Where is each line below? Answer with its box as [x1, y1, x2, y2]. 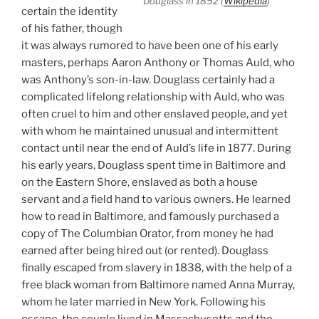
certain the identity [21, 4, 117, 18]
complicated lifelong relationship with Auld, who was [21, 90, 285, 103]
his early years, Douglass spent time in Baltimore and [21, 158, 286, 172]
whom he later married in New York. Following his [21, 295, 266, 308]
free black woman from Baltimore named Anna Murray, [21, 278, 295, 291]
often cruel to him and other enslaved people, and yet [21, 107, 288, 120]
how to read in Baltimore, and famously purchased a [21, 209, 279, 223]
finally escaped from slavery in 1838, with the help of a [21, 261, 292, 274]
